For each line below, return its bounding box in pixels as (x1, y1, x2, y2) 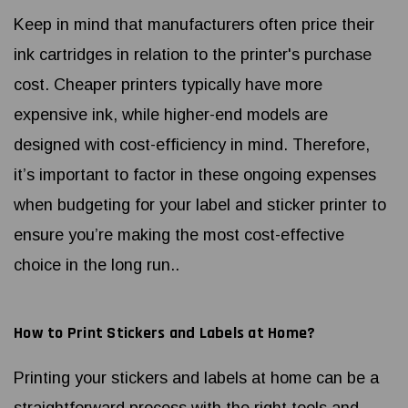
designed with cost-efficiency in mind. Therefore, (14, 136, 370, 155)
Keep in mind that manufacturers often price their (14, 15, 374, 35)
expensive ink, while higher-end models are (14, 106, 328, 125)
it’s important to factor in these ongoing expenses (14, 166, 376, 185)
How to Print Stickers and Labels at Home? (14, 322, 316, 344)
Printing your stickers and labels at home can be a (14, 369, 379, 388)
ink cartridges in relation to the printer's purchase (14, 46, 372, 65)
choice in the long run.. (14, 256, 179, 275)
